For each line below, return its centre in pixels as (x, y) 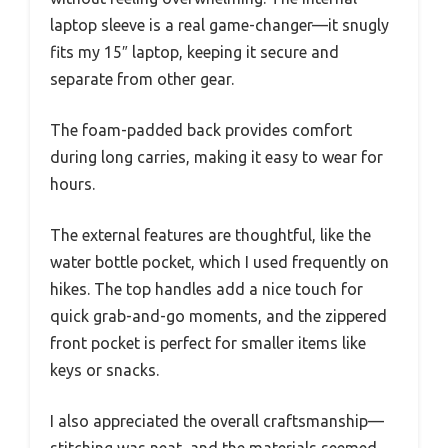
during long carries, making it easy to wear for (216, 156)
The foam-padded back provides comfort (201, 129)
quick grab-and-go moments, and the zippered (218, 315)
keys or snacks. (104, 369)
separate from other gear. (142, 78)
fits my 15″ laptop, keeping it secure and (194, 51)
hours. (72, 183)
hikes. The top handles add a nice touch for (206, 288)
